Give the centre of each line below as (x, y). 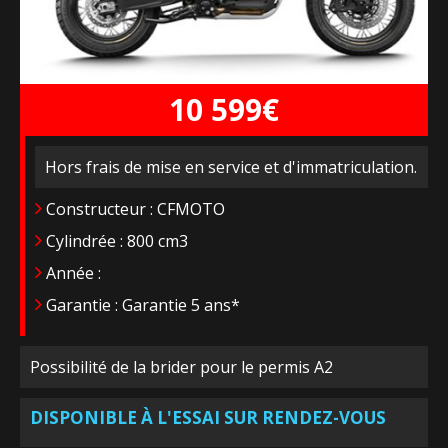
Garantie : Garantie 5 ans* (141, 305)
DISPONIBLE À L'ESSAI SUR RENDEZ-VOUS (208, 418)
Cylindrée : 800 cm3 (115, 241)
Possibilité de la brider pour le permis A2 (181, 367)
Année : (71, 273)
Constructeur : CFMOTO (133, 209)
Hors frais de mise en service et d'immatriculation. (231, 167)
